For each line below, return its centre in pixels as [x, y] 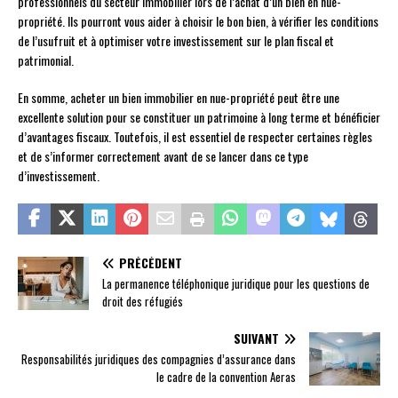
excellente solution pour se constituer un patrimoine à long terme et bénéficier [199, 117]
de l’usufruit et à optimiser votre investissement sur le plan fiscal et [176, 41]
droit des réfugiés [143, 302]
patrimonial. [46, 60]
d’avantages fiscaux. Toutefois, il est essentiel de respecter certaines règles [195, 137]
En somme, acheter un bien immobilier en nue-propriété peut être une [179, 98]
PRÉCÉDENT [151, 263]
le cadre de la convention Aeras [226, 377]
